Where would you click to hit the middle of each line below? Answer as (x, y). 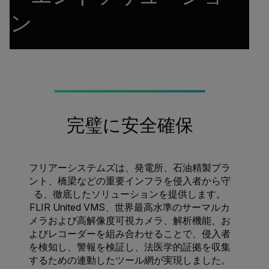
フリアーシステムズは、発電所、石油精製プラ (130, 168)
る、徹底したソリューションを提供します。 (130, 194)
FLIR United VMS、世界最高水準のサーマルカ (130, 207)
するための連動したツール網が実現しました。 (130, 260)
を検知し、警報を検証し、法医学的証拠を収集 (130, 247)
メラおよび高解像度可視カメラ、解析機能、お (130, 220)
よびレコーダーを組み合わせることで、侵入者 (130, 234)
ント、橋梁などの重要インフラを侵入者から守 (130, 181)
